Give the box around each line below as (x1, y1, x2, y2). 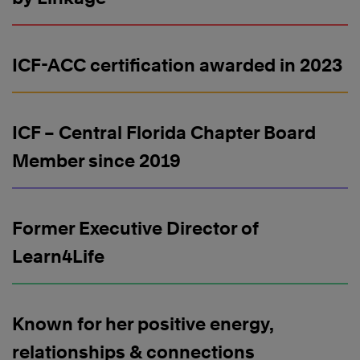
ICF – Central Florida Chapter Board (12, 122, 316, 144)
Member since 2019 (12, 150, 181, 172)
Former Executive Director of (12, 218, 259, 239)
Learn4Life (12, 246, 104, 268)
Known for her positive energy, (12, 313, 274, 335)
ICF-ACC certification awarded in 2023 (12, 55, 343, 76)
